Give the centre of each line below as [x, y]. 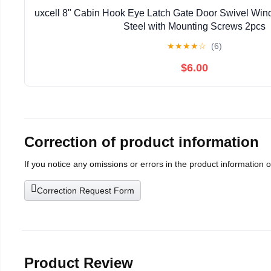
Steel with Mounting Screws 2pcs [194, 27]
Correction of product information [142, 142]
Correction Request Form [86, 190]
